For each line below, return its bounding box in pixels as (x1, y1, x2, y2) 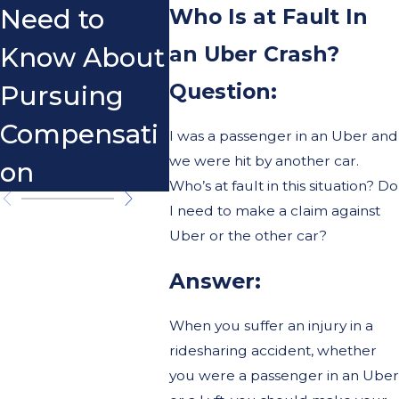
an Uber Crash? (168, 40, 339, 67)
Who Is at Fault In (168, 3, 368, 29)
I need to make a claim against (168, 202, 380, 220)
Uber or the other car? (168, 227, 327, 245)
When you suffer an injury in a (168, 317, 373, 335)
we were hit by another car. (168, 152, 359, 170)
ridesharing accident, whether (168, 342, 377, 360)
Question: (168, 77, 277, 104)
